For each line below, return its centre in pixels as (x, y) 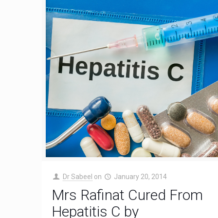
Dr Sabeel (77, 176)
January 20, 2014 (141, 176)
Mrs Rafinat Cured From (127, 195)
